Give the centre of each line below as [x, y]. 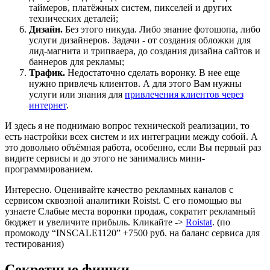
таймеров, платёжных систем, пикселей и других [130, 7]
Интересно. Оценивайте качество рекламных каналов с [119, 189]
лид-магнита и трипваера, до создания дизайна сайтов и [145, 51]
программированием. [49, 169]
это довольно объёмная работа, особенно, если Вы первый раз [133, 147]
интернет [48, 105]
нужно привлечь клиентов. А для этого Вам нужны [135, 83]
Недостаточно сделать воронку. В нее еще [152, 72]
